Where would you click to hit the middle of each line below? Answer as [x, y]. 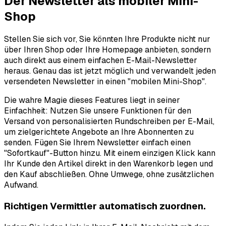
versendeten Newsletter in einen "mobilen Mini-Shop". [105, 82]
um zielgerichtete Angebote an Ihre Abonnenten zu [99, 132]
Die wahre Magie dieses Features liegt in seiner [92, 100]
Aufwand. [21, 185]
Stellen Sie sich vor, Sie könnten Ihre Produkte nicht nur [107, 39]
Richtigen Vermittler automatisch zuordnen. [105, 206]
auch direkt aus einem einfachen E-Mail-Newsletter [101, 61]
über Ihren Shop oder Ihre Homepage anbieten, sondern [107, 50]
